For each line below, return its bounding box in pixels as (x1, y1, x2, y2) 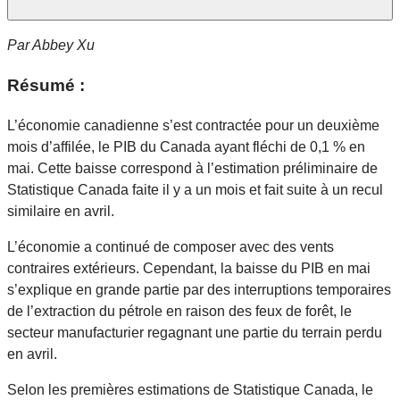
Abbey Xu (32, 37, 95, 54)
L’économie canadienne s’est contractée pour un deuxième (7, 117, 379, 133)
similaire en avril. (7, 203, 118, 219)
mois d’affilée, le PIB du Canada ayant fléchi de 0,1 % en (7, 138, 365, 154)
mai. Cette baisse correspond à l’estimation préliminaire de (7, 160, 378, 176)
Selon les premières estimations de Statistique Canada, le (7, 381, 373, 397)
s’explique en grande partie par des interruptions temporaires (7, 281, 391, 297)
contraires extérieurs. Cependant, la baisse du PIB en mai (7, 260, 371, 276)
